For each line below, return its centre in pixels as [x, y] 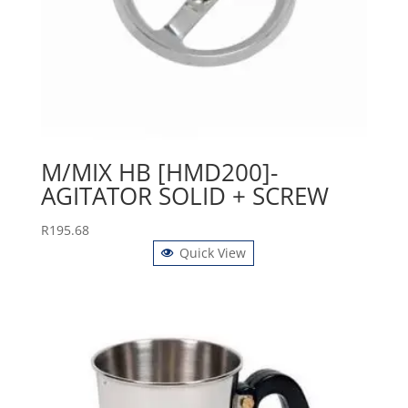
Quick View [213, 253]
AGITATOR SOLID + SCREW [184, 196]
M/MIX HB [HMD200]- [159, 173]
